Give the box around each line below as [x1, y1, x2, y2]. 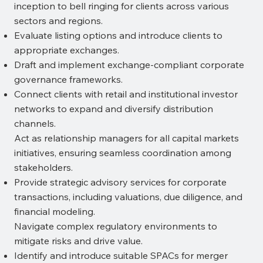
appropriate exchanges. [14, 44, 119, 56]
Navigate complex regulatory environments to [14, 220, 217, 232]
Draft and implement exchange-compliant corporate [14, 59, 244, 71]
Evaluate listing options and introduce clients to [14, 29, 222, 42]
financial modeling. [14, 205, 95, 218]
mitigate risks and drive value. [14, 235, 143, 247]
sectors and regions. [14, 15, 103, 27]
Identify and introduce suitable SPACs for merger [14, 249, 228, 262]
